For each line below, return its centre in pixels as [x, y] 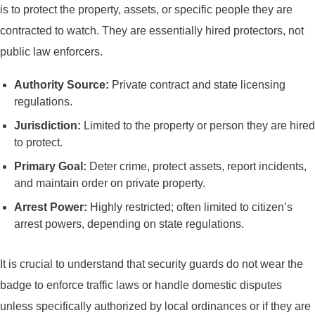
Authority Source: [62, 84]
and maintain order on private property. [110, 183]
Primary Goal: [50, 166]
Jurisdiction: [47, 125]
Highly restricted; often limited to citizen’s [190, 207]
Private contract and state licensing [197, 84]
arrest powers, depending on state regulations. [129, 224]
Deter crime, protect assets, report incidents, [197, 166]
